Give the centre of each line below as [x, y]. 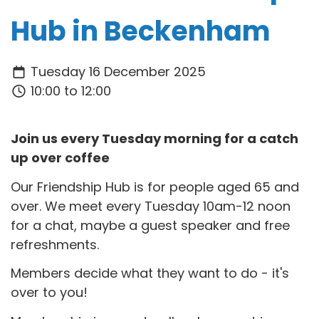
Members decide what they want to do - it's [150, 273]
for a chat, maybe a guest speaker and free [150, 225]
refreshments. [57, 244]
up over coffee [60, 158]
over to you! [49, 293]
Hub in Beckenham [141, 31]
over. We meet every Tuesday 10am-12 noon [151, 206]
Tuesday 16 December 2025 [116, 72]
